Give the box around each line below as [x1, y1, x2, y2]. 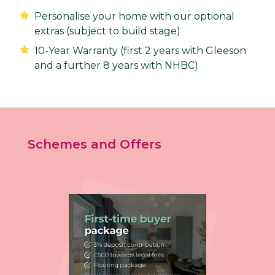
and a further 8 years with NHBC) [34, 60, 198, 72]
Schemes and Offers [27, 137, 161, 152]
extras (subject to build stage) [34, 25, 180, 37]
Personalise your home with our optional [34, 10, 234, 23]
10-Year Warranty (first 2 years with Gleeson [34, 45, 246, 57]
